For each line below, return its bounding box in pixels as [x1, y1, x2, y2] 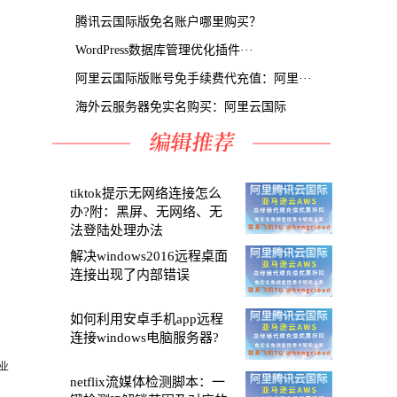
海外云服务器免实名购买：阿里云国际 [75, 100, 286, 113]
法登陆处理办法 [70, 223, 163, 237]
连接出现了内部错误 [70, 268, 190, 282]
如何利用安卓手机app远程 [70, 312, 223, 326]
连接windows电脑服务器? [70, 331, 219, 345]
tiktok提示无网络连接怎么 [70, 186, 222, 200]
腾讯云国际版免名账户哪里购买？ [75, 15, 261, 28]
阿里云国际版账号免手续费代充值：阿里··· [75, 72, 312, 85]
